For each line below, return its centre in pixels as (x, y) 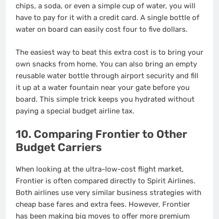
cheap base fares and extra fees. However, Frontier (103, 205)
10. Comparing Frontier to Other (101, 134)
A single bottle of (169, 18)
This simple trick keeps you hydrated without (116, 99)
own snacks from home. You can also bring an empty (106, 64)
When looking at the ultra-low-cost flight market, (100, 169)
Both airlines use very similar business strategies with (109, 193)
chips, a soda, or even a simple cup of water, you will (106, 6)
